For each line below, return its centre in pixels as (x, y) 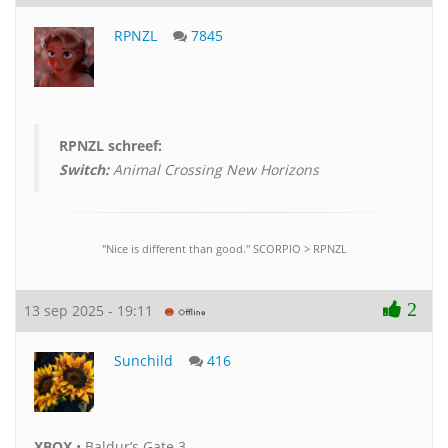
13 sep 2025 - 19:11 (94, 310)
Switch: (84, 169)
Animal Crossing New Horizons (214, 169)
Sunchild (143, 360)
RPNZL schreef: (110, 145)
